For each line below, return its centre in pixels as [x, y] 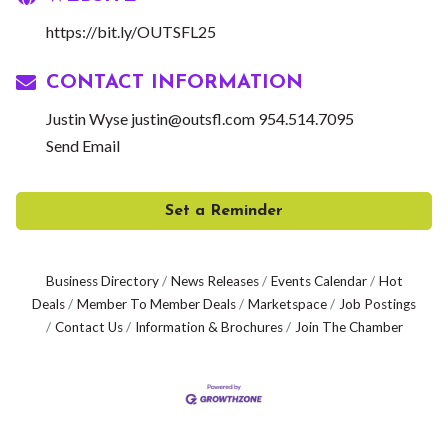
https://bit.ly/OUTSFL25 [131, 31]
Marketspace [287, 303]
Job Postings [377, 303]
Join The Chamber [348, 326]
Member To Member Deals [156, 303]
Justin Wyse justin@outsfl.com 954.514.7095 [200, 118]
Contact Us [88, 326]
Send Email [83, 145]
